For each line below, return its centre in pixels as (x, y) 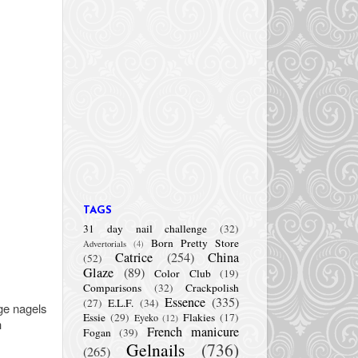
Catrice (134, 257)
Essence (185, 302)
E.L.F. (121, 302)
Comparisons (112, 287)
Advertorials (105, 243)
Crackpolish (212, 287)
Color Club (183, 273)
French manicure (193, 331)
